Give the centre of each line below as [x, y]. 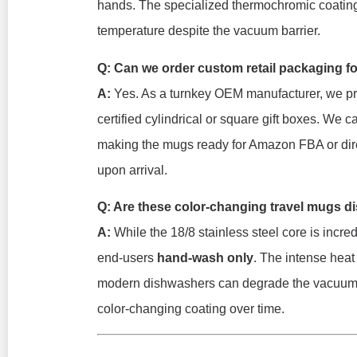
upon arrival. [132, 170]
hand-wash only [205, 258]
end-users [127, 258]
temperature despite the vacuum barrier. [209, 31]
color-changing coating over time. [191, 309]
